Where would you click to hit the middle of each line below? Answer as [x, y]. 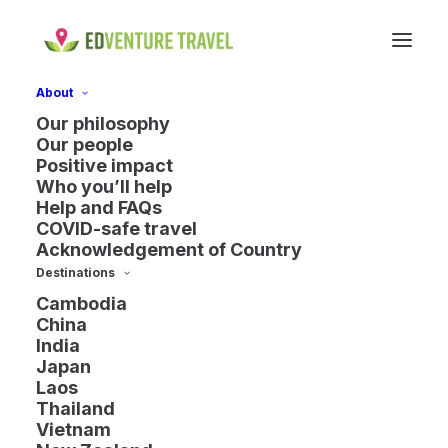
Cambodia [81, 303]
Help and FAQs [99, 207]
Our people [84, 144]
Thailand [75, 408]
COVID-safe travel [116, 228]
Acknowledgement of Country [169, 249]
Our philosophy [103, 123]
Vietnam [73, 429]
